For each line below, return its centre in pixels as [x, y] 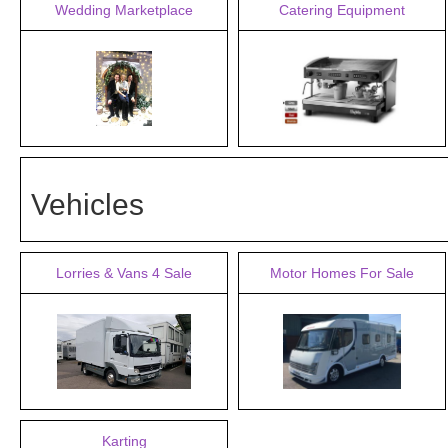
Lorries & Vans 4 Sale [124, 273]
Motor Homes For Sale [342, 273]
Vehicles [87, 204]
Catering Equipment [342, 10]
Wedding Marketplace [124, 10]
